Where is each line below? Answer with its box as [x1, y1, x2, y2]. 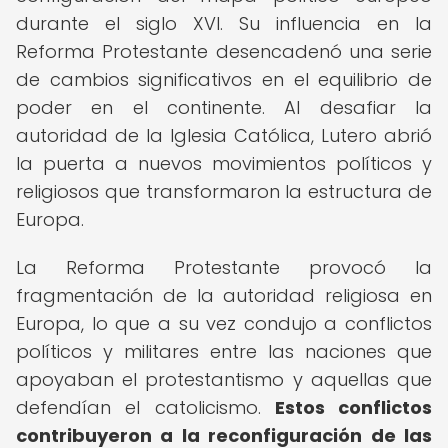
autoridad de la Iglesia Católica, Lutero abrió [16, 123, 432, 148]
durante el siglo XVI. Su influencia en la [16, 11, 432, 36]
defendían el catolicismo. [16, 395, 275, 420]
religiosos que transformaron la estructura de [16, 179, 432, 204]
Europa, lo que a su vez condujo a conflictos [16, 311, 432, 336]
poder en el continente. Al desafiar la [16, 95, 432, 120]
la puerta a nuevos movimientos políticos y [16, 151, 432, 176]
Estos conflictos [274, 395, 432, 420]
